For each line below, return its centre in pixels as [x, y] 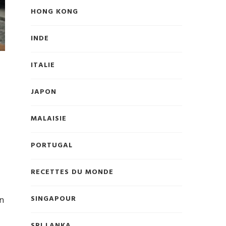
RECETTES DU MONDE [72, 173]
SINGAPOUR [53, 199]
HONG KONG [54, 12]
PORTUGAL [52, 146]
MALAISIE [49, 119]
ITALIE [43, 66]
